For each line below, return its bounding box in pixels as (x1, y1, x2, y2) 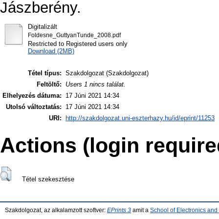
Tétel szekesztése (22, 175, 74, 183)
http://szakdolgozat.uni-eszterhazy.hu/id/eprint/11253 (66, 114, 215, 122)
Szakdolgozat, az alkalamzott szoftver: (5, 207, 107, 214)
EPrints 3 (107, 207, 131, 214)
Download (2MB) (27, 47, 74, 55)
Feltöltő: (37, 81, 62, 88)
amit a (131, 207, 150, 214)
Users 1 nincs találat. (66, 81, 126, 88)
